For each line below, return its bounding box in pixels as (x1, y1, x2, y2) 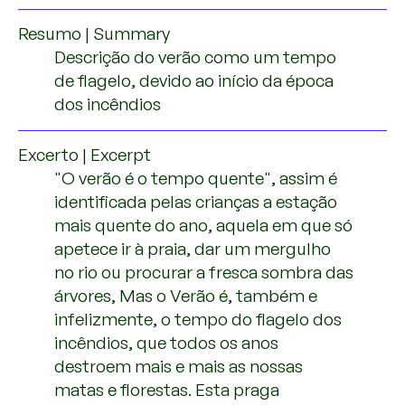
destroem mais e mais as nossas (54, 355, 303, 377)
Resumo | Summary (18, 23, 170, 44)
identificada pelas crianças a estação (54, 191, 337, 212)
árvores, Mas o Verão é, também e (54, 285, 317, 306)
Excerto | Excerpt (18, 144, 151, 165)
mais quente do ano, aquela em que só (54, 214, 353, 236)
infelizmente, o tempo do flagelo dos (54, 308, 342, 330)
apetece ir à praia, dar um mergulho (54, 238, 331, 259)
